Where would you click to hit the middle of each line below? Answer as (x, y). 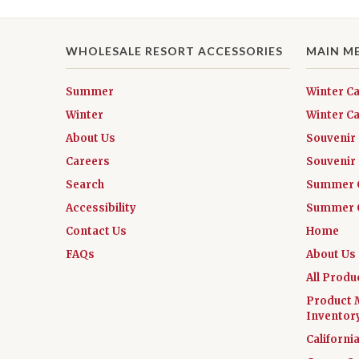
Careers (88, 161)
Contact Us (96, 231)
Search (85, 184)
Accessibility (101, 208)
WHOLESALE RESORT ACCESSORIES (174, 50)
